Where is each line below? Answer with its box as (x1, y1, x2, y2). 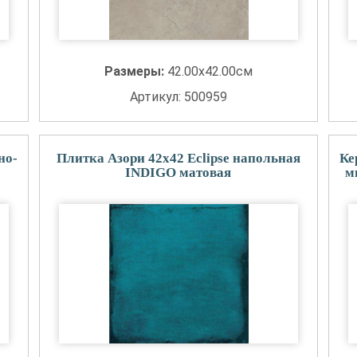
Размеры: (104, 64, 167, 79)
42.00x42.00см (167, 64, 253, 79)
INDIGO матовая (125, 165, 232, 180)
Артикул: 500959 (129, 89, 227, 104)
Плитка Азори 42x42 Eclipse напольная (56, 151, 300, 166)
